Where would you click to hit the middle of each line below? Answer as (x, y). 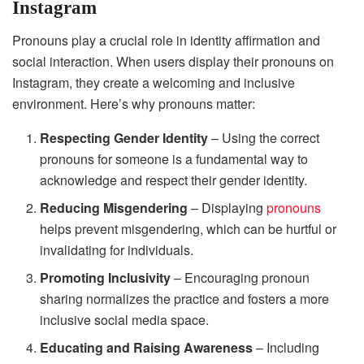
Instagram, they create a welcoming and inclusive (154, 83)
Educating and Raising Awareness (147, 348)
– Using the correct (264, 138)
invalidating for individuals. (117, 250)
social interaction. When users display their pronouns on (173, 62)
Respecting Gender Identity (124, 138)
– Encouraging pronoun (240, 278)
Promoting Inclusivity (106, 278)
